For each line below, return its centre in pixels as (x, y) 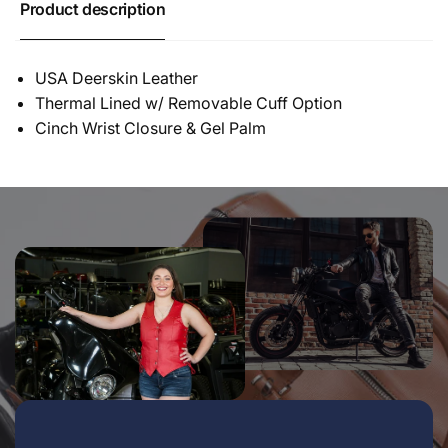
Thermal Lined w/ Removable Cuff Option (188, 103)
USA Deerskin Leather (116, 78)
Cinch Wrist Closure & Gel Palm (150, 128)
